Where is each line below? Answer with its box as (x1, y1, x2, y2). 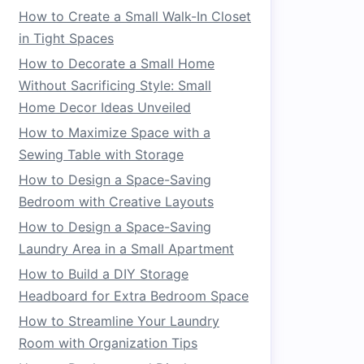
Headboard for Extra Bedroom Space (19, 288, 249, 304)
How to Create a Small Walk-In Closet (19, 8, 251, 24)
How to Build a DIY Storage (19, 266, 188, 282)
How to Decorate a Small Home (19, 55, 214, 71)
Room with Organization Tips (19, 335, 197, 351)
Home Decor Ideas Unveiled (19, 99, 191, 115)
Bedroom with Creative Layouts (19, 193, 214, 210)
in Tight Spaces (19, 30, 114, 46)
